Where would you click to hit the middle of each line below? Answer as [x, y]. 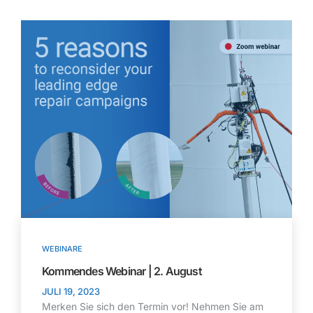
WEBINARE [62, 248]
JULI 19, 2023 [71, 291]
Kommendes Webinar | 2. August [122, 271]
